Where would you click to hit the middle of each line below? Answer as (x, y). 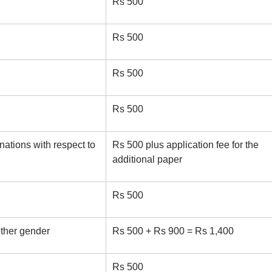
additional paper (147, 159)
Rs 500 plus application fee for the (185, 145)
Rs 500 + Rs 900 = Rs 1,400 (173, 231)
